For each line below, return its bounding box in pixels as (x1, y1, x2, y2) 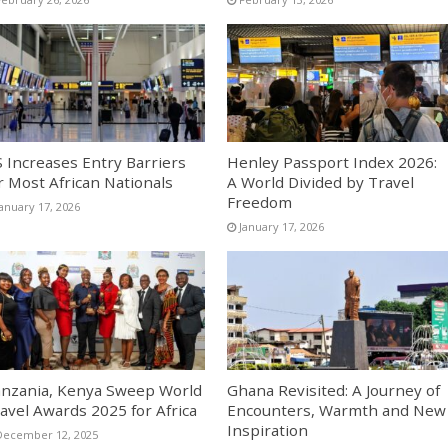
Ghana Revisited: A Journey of (226, 379, 440, 400)
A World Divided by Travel (226, 172, 414, 193)
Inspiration (226, 419, 308, 440)
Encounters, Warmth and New (226, 399, 446, 420)
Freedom (226, 192, 292, 213)
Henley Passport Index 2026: (226, 152, 437, 173)
